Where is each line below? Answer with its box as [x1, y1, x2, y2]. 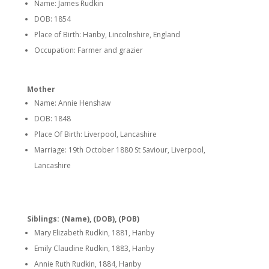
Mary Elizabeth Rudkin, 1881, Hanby [34, 228, 154, 238]
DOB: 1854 [34, 14, 71, 24]
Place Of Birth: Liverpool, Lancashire [34, 129, 157, 139]
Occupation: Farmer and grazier [34, 45, 143, 55]
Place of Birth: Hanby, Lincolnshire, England [34, 29, 180, 40]
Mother [26, 84, 55, 94]
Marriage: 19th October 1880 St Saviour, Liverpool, [34, 145, 205, 155]
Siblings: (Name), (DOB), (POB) [26, 214, 139, 224]
